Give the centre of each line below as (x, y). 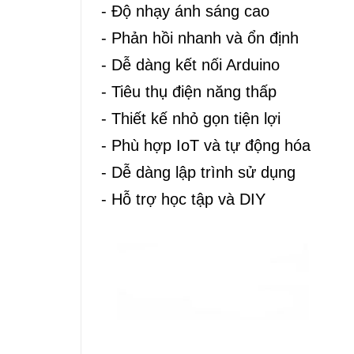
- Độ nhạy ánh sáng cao (185, 11)
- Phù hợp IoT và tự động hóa (206, 146)
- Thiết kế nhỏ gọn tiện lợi (191, 119)
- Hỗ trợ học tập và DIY (183, 200)
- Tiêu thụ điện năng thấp (189, 92)
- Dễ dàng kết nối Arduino (190, 65)
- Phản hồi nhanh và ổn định (200, 38)
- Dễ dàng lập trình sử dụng (198, 173)
